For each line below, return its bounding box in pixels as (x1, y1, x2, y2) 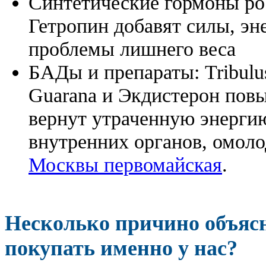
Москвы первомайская (28, 153, 222, 176)
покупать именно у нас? (5, 236, 237, 260)
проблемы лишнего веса (28, 37, 236, 60)
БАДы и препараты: (28, 60, 205, 83)
